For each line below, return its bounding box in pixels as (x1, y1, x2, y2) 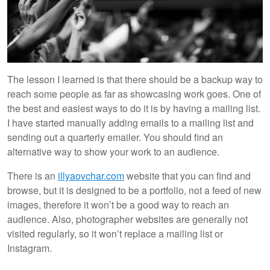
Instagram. (7, 240, 57, 255)
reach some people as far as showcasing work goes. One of (7, 86, 261, 101)
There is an (7, 168, 58, 183)
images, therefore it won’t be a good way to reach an (7, 197, 229, 212)
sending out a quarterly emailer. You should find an (7, 130, 223, 144)
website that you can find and (124, 168, 251, 183)
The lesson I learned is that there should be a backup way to (7, 72, 263, 86)
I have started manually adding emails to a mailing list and (7, 115, 254, 130)
